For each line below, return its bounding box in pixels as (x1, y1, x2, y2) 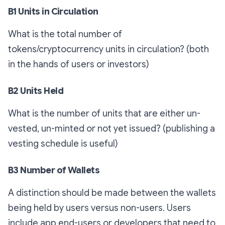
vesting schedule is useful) (8, 138, 118, 149)
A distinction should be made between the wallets (8, 187, 216, 198)
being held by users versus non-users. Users (8, 202, 191, 213)
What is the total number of (8, 28, 122, 40)
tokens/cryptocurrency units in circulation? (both (8, 43, 209, 55)
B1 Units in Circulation (8, 6, 100, 17)
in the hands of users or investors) (8, 58, 149, 70)
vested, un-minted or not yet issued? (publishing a (8, 123, 215, 134)
